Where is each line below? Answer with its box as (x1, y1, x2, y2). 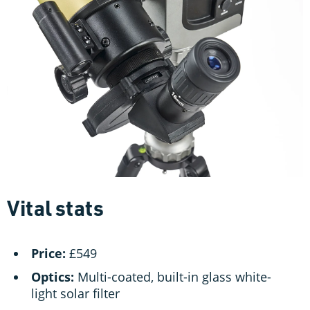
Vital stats (7, 194, 104, 222)
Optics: (31, 268, 74, 286)
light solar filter (31, 285, 120, 302)
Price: (31, 245, 66, 262)
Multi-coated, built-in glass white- (74, 268, 271, 286)
